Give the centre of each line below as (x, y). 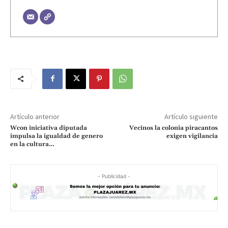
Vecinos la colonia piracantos (173, 128)
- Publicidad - (114, 176)
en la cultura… (32, 144)
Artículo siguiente (191, 116)
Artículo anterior (35, 116)
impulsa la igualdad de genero (56, 136)
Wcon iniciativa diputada (49, 128)
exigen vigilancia (192, 136)
